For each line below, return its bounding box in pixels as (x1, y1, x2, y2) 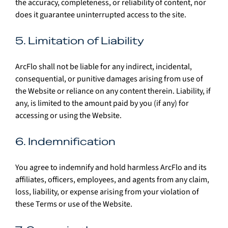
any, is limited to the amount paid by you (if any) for (15, 97, 190, 109)
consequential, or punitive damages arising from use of (15, 73, 205, 84)
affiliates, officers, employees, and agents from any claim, (15, 174, 211, 185)
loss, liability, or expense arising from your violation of (15, 186, 201, 197)
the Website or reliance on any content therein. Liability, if (15, 85, 212, 97)
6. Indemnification (15, 134, 116, 148)
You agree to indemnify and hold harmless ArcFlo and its (15, 161, 208, 173)
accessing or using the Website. (15, 109, 122, 121)
